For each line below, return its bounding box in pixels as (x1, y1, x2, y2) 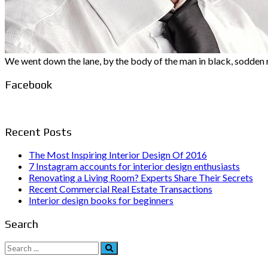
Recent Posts (5, 124, 72, 138)
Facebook (5, 78, 52, 92)
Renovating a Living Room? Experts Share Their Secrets (29, 172, 253, 184)
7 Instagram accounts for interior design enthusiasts (29, 160, 240, 172)
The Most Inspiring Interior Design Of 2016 (29, 149, 207, 161)
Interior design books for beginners (29, 194, 173, 206)
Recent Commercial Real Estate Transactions (29, 183, 212, 195)
